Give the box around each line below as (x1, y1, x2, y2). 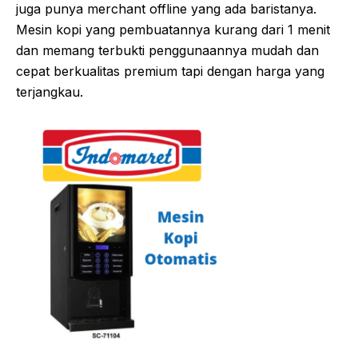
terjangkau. (16, 83, 83, 100)
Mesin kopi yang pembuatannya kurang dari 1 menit (16, 21, 330, 38)
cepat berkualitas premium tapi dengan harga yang (16, 62, 324, 79)
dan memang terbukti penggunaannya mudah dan (16, 42, 319, 58)
